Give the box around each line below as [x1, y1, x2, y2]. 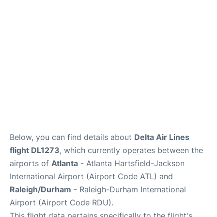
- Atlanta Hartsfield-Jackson [78, 158, 185, 168]
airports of [10, 158, 51, 168]
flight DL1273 [10, 145, 60, 155]
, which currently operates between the [60, 145, 203, 155]
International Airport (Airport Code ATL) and [10, 171, 173, 181]
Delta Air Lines [134, 132, 189, 142]
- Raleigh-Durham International [71, 185, 186, 194]
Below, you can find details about [10, 132, 134, 142]
